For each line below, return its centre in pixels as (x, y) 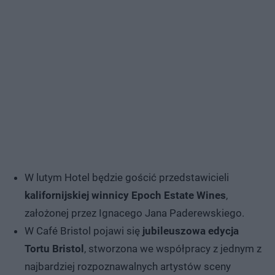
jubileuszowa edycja (191, 230)
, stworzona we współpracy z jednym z (173, 248)
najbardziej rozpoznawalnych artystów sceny (128, 266)
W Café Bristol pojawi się (83, 230)
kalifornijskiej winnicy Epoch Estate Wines (125, 195)
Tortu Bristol (54, 248)
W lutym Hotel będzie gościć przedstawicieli (127, 177)
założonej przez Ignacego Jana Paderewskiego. (134, 213)
